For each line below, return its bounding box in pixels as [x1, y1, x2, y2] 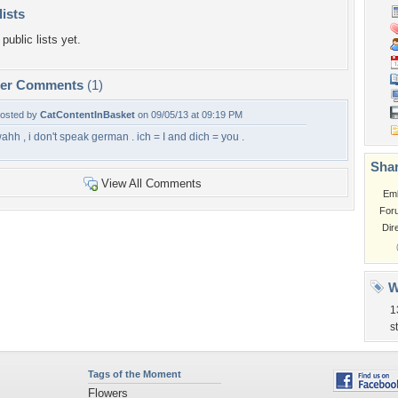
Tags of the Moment [87, 369, 181, 379]
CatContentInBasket [40, 109, 135, 120]
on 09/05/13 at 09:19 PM [135, 109, 243, 120]
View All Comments [100, 177, 202, 190]
